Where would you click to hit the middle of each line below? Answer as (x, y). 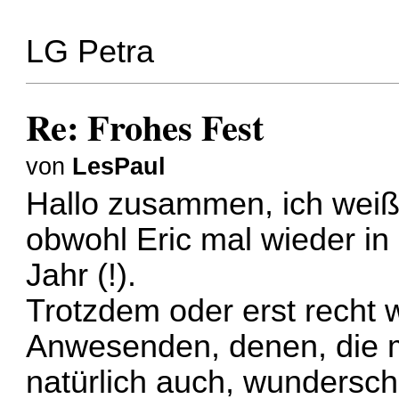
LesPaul (119, 166)
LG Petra (90, 52)
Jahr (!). (81, 276)
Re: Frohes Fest (145, 126)
